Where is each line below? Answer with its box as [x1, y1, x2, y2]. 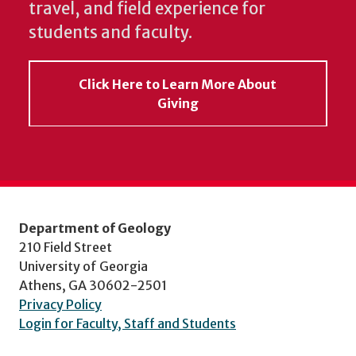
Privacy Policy [19, 296, 102, 312]
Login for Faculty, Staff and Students [19, 315, 236, 331]
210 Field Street [19, 238, 112, 255]
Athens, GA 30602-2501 [19, 277, 167, 293]
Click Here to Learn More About [79, 75, 277, 92]
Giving [157, 95, 199, 111]
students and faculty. [29, 21, 192, 43]
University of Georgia [19, 257, 148, 274]
